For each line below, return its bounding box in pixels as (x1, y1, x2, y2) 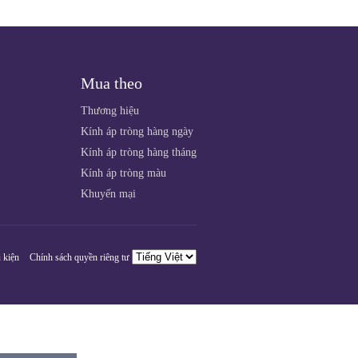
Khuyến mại (81, 188, 136, 200)
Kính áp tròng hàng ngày (81, 125, 193, 137)
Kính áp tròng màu (81, 167, 166, 179)
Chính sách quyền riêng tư (30, 252, 129, 263)
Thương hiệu (81, 105, 139, 117)
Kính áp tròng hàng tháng (81, 146, 197, 158)
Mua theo (81, 74, 142, 92)
